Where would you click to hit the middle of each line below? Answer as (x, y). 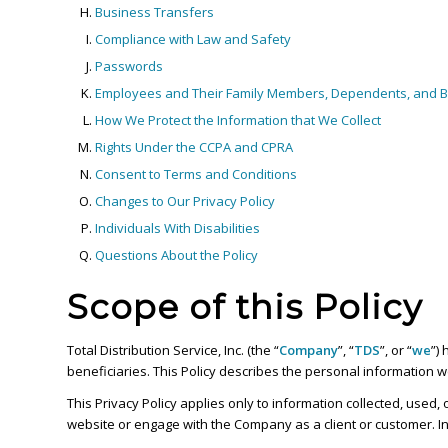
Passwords (129, 66)
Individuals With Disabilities (177, 228)
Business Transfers (154, 12)
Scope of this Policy (244, 307)
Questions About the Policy (176, 255)
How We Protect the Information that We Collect (238, 120)
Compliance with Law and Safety (193, 39)
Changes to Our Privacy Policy (185, 201)
